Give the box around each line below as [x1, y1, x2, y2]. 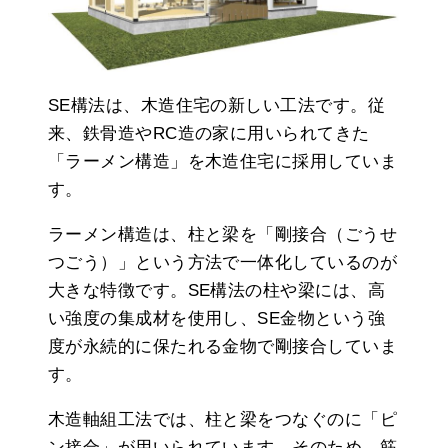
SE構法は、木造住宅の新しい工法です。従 [48, 95, 385, 115]
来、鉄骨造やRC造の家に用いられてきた [48, 123, 370, 143]
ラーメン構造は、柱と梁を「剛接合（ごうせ [48, 224, 398, 244]
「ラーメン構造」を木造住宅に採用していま [48, 151, 397, 171]
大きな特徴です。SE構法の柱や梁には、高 [48, 280, 385, 300]
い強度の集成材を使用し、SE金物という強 [48, 308, 385, 328]
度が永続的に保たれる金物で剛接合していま [48, 336, 397, 356]
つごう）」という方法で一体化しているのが [48, 252, 397, 272]
